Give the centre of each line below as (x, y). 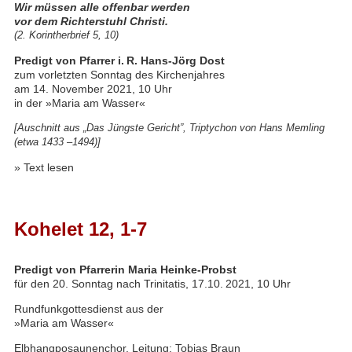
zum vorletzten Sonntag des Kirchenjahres (119, 75)
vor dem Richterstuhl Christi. (91, 21)
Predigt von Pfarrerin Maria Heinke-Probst (125, 269)
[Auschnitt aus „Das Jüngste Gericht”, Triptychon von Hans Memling (169, 128)
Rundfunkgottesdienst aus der (88, 309)
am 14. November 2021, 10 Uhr (93, 89)
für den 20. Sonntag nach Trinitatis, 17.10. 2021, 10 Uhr (152, 284)
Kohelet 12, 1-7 (80, 229)
